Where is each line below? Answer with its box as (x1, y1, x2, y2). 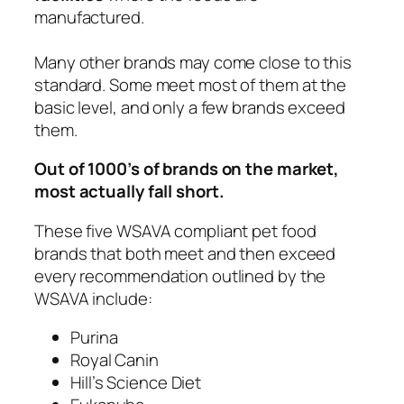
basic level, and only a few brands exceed (34, 95, 345, 119)
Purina (70, 326, 118, 350)
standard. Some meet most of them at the (34, 72, 347, 96)
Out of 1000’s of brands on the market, (34, 157, 340, 181)
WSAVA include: (34, 286, 152, 310)
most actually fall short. (34, 179, 225, 204)
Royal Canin (70, 348, 159, 372)
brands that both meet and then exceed (34, 241, 336, 265)
